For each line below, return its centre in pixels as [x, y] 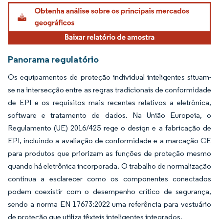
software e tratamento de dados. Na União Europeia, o [109, 115]
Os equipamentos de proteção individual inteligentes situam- [109, 77]
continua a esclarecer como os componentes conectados [109, 179]
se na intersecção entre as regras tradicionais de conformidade [109, 90]
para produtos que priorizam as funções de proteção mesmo [109, 153]
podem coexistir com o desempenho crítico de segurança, [109, 192]
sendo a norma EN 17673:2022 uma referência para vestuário [109, 204]
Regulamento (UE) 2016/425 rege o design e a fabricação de [109, 128]
